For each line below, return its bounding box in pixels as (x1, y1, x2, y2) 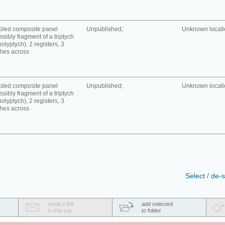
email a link (48, 201, 74, 207)
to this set (48, 207, 71, 213)
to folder (142, 207, 161, 213)
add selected (142, 201, 173, 207)
